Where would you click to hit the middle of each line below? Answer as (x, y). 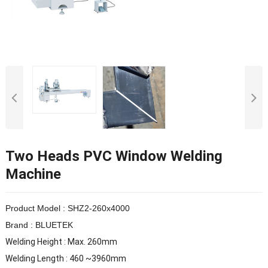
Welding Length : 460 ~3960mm (66, 259)
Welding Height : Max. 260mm (61, 242)
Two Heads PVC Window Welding (114, 156)
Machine (33, 174)
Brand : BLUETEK (39, 225)
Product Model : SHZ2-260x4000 (67, 208)
